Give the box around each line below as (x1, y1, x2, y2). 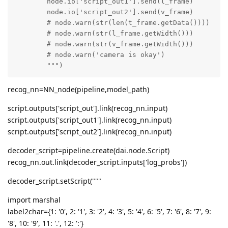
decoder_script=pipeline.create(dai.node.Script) (8, 146, 169, 156)
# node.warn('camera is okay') (14, 51, 47, 59)
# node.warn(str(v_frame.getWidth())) (14, 40, 47, 48)
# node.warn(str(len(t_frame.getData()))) (14, 19, 47, 27)
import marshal (8, 195, 61, 205)
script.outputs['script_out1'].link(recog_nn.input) (8, 115, 172, 125)
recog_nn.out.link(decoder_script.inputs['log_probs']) (8, 157, 187, 167)
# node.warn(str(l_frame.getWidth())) (14, 30, 47, 38)
